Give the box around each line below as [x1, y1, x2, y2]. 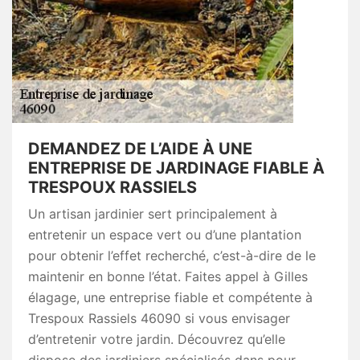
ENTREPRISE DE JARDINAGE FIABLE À [28, 158, 325, 178]
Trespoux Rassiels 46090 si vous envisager [28, 310, 290, 327]
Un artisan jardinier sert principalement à [28, 206, 277, 223]
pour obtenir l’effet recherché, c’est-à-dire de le [28, 247, 316, 264]
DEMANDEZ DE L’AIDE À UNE [28, 139, 252, 159]
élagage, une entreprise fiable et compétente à [28, 289, 313, 306]
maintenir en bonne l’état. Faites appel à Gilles [28, 268, 308, 285]
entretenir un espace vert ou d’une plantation [28, 227, 301, 243]
